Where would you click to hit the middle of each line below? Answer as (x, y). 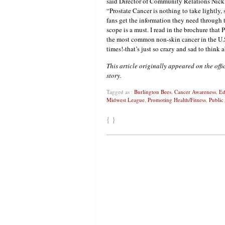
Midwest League (126, 100)
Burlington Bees (153, 92)
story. (114, 76)
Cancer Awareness (195, 92)
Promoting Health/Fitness (177, 100)
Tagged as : (120, 92)
